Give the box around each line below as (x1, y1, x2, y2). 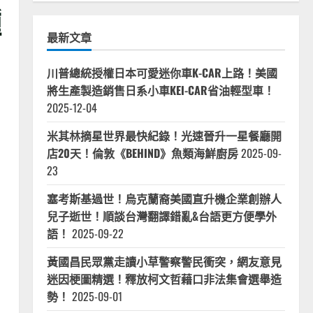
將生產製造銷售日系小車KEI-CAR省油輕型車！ (46, 82, 275, 99)
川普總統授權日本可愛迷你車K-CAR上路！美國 (46, 64, 277, 81)
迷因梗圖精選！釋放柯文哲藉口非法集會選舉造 (46, 270, 282, 287)
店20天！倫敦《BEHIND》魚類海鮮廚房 (46, 145, 238, 161)
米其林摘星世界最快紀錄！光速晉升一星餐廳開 (46, 127, 282, 144)
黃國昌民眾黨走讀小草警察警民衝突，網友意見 (46, 253, 282, 270)
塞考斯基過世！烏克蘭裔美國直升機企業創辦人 (46, 190, 282, 207)
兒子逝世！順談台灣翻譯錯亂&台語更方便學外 (46, 208, 277, 224)
